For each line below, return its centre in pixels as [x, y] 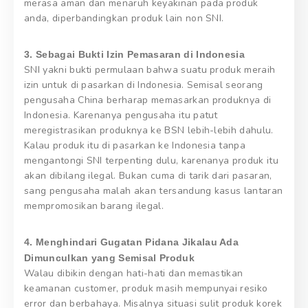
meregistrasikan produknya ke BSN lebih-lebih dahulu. [149, 131]
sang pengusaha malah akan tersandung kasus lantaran [154, 191]
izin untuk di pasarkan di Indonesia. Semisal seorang [144, 85]
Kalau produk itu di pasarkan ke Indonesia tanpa [135, 146]
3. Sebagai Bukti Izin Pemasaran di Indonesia [135, 55]
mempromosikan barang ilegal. [94, 206]
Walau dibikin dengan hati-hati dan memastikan [134, 274]
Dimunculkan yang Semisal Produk [109, 258]
